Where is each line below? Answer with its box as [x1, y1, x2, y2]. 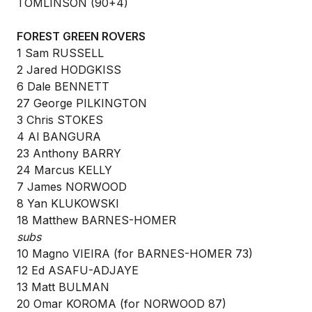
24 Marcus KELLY [17, 163, 112, 177]
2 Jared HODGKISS [17, 63, 121, 77]
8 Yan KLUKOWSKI [17, 196, 119, 210]
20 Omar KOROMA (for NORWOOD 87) [17, 297, 226, 311]
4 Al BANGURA [17, 130, 101, 143]
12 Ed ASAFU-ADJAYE [17, 263, 139, 277]
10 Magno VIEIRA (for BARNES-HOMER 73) [17, 247, 253, 260]
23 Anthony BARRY [17, 146, 121, 160]
